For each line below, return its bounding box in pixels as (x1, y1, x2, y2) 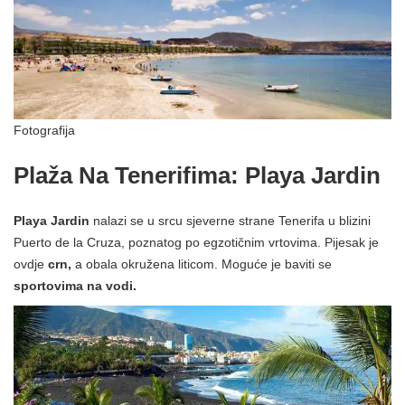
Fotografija (14, 123, 75, 138)
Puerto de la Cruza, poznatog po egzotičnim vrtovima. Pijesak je (14, 235, 379, 250)
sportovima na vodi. (14, 278, 137, 294)
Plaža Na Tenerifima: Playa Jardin (14, 163, 381, 189)
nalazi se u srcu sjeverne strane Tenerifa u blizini (89, 213, 371, 229)
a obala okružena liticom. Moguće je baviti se (71, 257, 332, 272)
